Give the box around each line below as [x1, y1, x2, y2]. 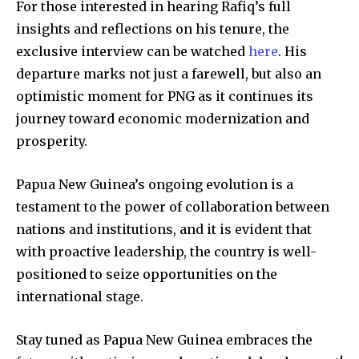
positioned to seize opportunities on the [16, 266, 277, 283]
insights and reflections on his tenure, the [16, 21, 289, 38]
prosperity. [16, 133, 87, 150]
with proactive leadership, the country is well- [16, 244, 317, 260]
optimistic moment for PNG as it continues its [16, 88, 313, 105]
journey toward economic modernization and [16, 111, 309, 127]
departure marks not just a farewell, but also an [16, 66, 321, 83]
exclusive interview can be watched [16, 43, 248, 60]
